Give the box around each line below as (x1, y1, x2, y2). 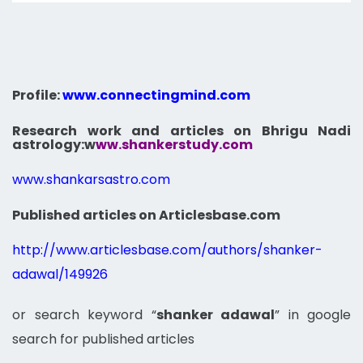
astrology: (12, 135, 84, 154)
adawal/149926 (12, 265, 108, 284)
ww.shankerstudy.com (96, 135, 253, 154)
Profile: (12, 86, 60, 105)
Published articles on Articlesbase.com (12, 206, 280, 224)
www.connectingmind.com (62, 86, 250, 105)
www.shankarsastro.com (12, 170, 170, 189)
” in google (275, 305, 351, 324)
